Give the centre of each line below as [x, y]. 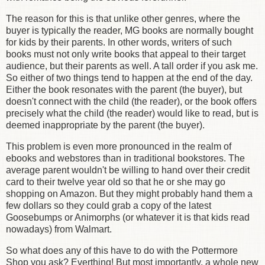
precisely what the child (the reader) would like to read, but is [132, 114]
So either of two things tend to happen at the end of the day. [129, 78]
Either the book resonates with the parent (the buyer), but [124, 90]
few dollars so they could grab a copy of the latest [109, 205]
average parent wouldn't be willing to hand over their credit [128, 170]
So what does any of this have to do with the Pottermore [122, 250]
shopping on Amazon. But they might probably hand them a [129, 193]
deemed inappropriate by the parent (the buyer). [105, 125]
